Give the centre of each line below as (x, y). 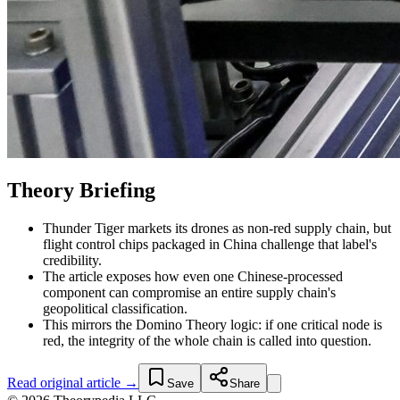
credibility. (72, 261)
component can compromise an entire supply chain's (189, 293)
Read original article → (73, 383)
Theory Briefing (81, 191)
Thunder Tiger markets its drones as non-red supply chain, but (217, 229)
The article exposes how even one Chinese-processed (193, 277)
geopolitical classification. (115, 309)
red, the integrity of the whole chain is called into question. (207, 341)
